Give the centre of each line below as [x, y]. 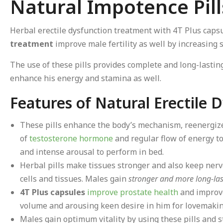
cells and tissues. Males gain [74, 179]
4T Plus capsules [53, 192]
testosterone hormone [71, 138]
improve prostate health [133, 192]
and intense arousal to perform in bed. [92, 152]
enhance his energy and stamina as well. [86, 78]
